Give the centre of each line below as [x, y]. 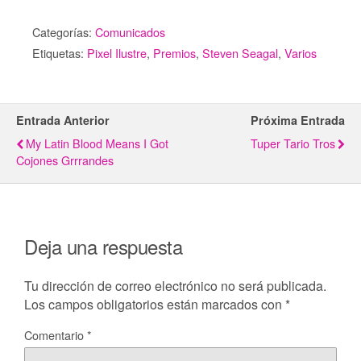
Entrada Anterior [63, 120]
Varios [301, 53]
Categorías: [64, 32]
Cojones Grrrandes [65, 160]
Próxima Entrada [298, 120]
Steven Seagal [240, 53]
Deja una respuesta [104, 246]
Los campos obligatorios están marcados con [155, 304]
